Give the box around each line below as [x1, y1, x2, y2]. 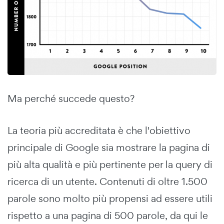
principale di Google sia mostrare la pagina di [7, 140, 210, 154]
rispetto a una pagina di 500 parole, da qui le [7, 208, 208, 222]
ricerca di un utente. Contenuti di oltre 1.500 [7, 174, 207, 188]
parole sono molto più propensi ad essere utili [7, 191, 212, 205]
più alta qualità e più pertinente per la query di [7, 157, 212, 171]
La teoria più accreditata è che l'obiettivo [7, 123, 190, 137]
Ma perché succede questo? [7, 91, 134, 105]
